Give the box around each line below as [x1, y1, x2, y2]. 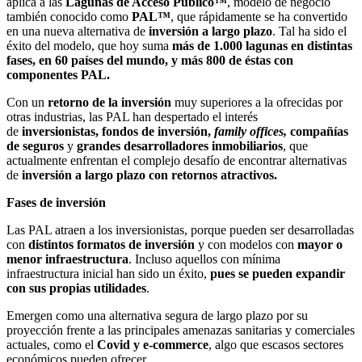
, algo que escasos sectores [208, 337, 343, 351]
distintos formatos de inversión [28, 237, 198, 251]
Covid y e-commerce [97, 337, 208, 351]
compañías [287, 124, 348, 138]
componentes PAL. [6, 67, 110, 82]
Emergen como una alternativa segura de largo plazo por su [6, 308, 308, 322]
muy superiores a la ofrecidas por [175, 95, 343, 109]
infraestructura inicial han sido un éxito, [6, 266, 210, 280]
